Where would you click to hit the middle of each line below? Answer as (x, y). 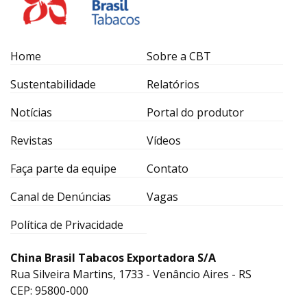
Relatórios (173, 84)
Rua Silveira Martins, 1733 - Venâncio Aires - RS (131, 274)
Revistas (32, 140)
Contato (168, 168)
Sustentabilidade (53, 84)
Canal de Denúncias (61, 196)
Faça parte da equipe (63, 168)
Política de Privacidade (67, 224)
